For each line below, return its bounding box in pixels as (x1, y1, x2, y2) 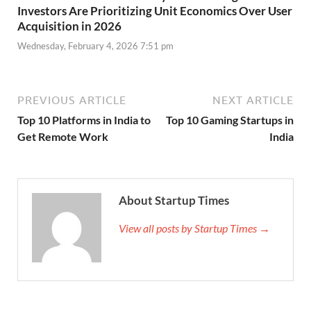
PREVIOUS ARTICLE (17, 94, 126, 107)
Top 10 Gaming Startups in (166, 113, 294, 127)
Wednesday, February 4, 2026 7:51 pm (17, 40, 174, 52)
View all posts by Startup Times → (119, 221, 270, 235)
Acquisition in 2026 (17, 18, 121, 33)
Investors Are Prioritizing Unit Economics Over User (17, 3, 292, 18)
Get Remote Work (17, 130, 108, 144)
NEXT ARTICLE (212, 94, 294, 107)
